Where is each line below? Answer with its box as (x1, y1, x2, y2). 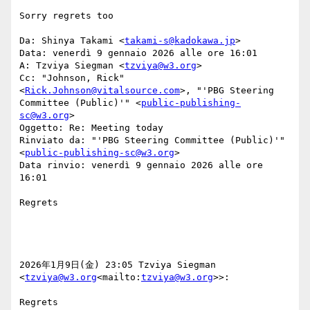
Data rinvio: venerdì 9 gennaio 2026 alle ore (19, 160, 263, 171)
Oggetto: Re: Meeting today (19, 122, 163, 134)
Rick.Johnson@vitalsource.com (25, 85, 180, 96)
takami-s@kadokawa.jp (125, 35, 235, 46)
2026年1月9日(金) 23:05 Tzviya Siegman (19, 259, 216, 271)
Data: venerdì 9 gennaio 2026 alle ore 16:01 (19, 48, 257, 59)
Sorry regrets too (19, 10, 113, 21)
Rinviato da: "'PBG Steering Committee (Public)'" (19, 135, 285, 146)
